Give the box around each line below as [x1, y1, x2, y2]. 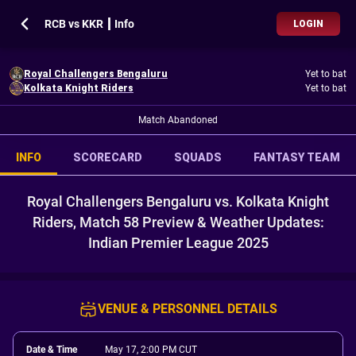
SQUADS [174, 151, 222, 164]
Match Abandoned [138, 114, 218, 126]
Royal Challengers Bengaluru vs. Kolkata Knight [27, 193, 329, 210]
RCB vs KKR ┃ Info [44, 17, 134, 30]
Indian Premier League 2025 [87, 234, 269, 251]
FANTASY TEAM [253, 151, 340, 164]
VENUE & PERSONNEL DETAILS [98, 301, 277, 316]
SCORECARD [73, 151, 142, 164]
